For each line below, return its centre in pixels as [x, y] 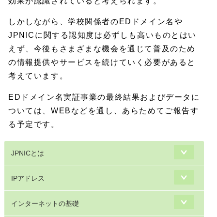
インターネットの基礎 [45, 203]
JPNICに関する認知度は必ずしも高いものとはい [102, 35]
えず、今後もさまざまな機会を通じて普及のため [102, 49]
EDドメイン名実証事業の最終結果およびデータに [104, 97]
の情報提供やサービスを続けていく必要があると [102, 62]
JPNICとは [28, 153]
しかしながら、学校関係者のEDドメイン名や [96, 22]
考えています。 [38, 76]
